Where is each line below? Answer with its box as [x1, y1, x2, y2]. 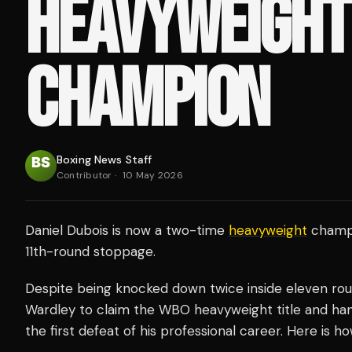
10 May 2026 [123, 169, 183, 182]
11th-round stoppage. [25, 243, 156, 261]
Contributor [57, 169, 112, 182]
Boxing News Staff [57, 152, 152, 167]
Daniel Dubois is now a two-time [25, 222, 229, 240]
